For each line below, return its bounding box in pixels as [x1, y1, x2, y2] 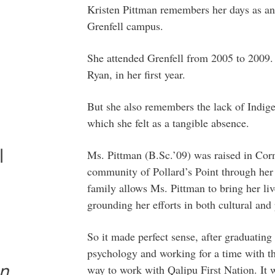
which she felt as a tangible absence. [87, 115, 249, 130]
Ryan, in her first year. [87, 66, 185, 82]
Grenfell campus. [87, 18, 163, 33]
